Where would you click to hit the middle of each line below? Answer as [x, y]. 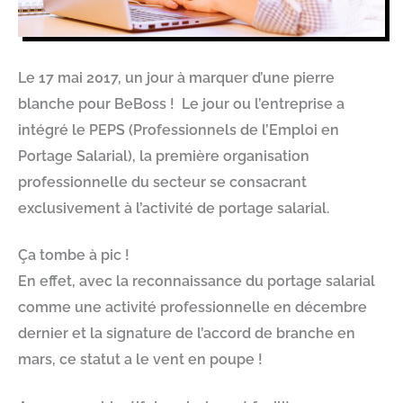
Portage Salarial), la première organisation [164, 157]
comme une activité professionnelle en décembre [193, 308]
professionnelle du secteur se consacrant [162, 183]
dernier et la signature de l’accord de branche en [187, 334]
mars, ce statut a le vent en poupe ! [140, 360]
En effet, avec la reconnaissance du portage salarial [197, 282]
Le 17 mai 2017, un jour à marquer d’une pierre [176, 78]
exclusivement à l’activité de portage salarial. [174, 209]
